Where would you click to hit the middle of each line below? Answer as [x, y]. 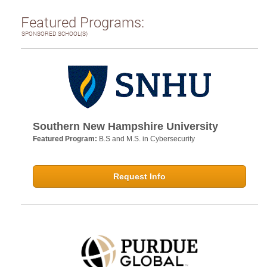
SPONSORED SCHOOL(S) [55, 34]
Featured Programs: [83, 22]
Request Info [139, 177]
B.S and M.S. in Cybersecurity [147, 139]
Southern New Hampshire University [125, 127]
